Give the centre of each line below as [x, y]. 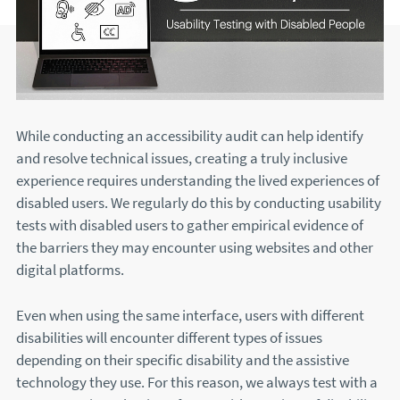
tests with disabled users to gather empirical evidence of [190, 226]
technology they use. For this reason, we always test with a [197, 382]
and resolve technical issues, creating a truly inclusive [182, 159]
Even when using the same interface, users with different [190, 315]
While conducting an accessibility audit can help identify [190, 137]
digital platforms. [70, 271]
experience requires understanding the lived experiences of [198, 181]
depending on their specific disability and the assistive [183, 360]
